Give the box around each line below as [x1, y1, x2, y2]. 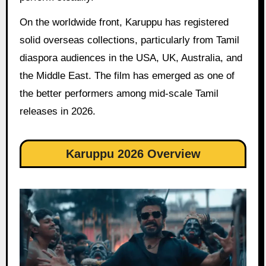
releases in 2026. [19, 106, 96, 118]
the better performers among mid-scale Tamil [19, 88, 218, 100]
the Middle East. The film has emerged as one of [19, 70, 235, 82]
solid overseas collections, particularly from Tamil [19, 34, 239, 46]
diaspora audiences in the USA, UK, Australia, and [19, 52, 242, 64]
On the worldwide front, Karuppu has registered [19, 17, 229, 28]
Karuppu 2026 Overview [65, 147, 201, 161]
